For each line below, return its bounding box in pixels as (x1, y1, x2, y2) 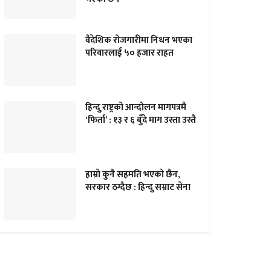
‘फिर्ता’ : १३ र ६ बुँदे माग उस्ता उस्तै (85, 113, 196, 128)
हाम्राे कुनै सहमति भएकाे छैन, (85, 166, 180, 182)
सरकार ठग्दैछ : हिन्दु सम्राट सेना (85, 179, 191, 195)
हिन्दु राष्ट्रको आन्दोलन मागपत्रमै (85, 100, 186, 116)
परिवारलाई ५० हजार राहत (85, 45, 174, 61)
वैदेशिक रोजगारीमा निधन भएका (85, 33, 192, 48)
